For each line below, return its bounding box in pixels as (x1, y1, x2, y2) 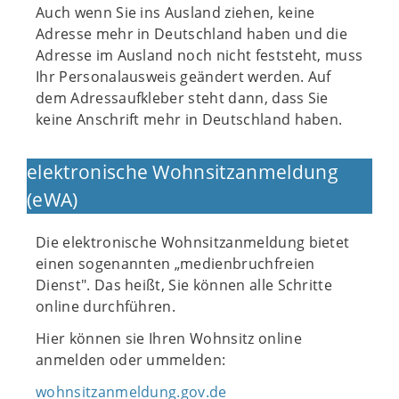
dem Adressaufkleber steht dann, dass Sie (36, 88, 329, 108)
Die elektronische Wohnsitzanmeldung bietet (36, 232, 350, 252)
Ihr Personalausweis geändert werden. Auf (36, 67, 331, 86)
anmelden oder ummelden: (36, 350, 226, 370)
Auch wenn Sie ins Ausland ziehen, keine (36, 3, 315, 22)
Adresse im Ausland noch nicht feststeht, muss (36, 45, 363, 65)
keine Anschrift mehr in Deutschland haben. (36, 110, 343, 129)
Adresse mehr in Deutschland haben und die (36, 24, 348, 44)
